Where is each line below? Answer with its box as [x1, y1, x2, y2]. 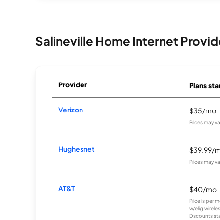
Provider [58, 80, 87, 89]
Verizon [58, 105, 83, 114]
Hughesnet [58, 144, 95, 153]
